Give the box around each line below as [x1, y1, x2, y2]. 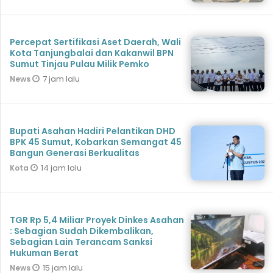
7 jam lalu [43, 73, 80, 85]
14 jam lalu [41, 162, 82, 174]
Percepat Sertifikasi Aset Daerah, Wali [10, 36, 181, 49]
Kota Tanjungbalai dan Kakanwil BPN [10, 47, 174, 60]
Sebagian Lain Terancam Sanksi [10, 236, 152, 249]
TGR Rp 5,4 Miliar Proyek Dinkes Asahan [10, 214, 184, 227]
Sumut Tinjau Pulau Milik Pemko [10, 58, 149, 71]
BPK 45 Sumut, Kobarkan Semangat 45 [10, 136, 182, 149]
